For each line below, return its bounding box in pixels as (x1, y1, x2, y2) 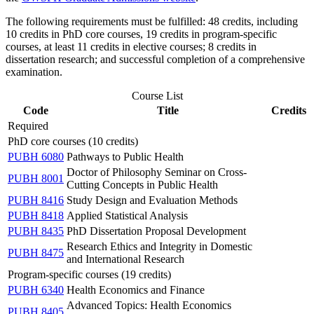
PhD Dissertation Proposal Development (67, 225, 246, 237)
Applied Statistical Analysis (67, 210, 188, 221)
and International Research (67, 253, 184, 265)
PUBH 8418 (8, 210, 64, 221)
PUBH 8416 (8, 194, 64, 206)
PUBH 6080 (8, 151, 64, 163)
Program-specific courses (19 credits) (8, 268, 171, 280)
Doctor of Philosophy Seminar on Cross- (67, 166, 247, 178)
